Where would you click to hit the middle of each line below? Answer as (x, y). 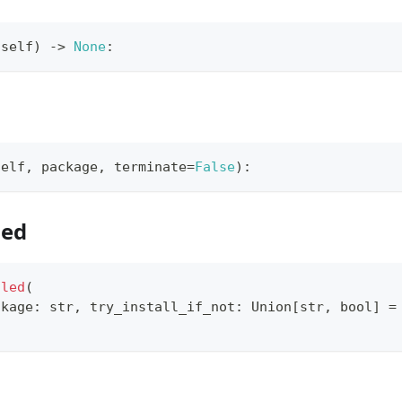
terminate (146, 167)
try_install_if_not (158, 307)
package (66, 167)
